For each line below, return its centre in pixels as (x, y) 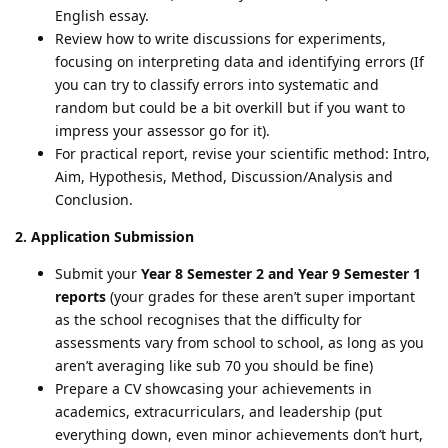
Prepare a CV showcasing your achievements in (213, 388)
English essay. (102, 15)
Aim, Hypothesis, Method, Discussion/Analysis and (224, 176)
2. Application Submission (104, 236)
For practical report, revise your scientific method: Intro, (242, 153)
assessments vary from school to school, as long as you (239, 342)
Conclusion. (94, 199)
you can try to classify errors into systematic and (217, 84)
